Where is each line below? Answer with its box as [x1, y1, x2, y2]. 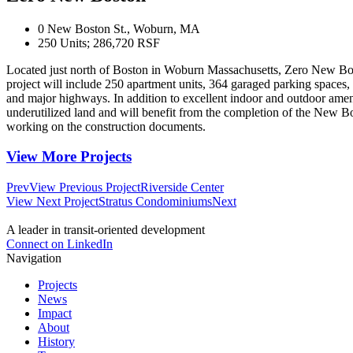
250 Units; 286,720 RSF [38, 35, 160, 50]
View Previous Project [29, 180, 140, 195]
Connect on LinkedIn [6, 237, 113, 251]
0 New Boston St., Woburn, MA [38, 21, 200, 35]
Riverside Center [140, 180, 224, 195]
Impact [38, 307, 72, 321]
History [38, 335, 75, 349]
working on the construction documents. [6, 119, 206, 133]
